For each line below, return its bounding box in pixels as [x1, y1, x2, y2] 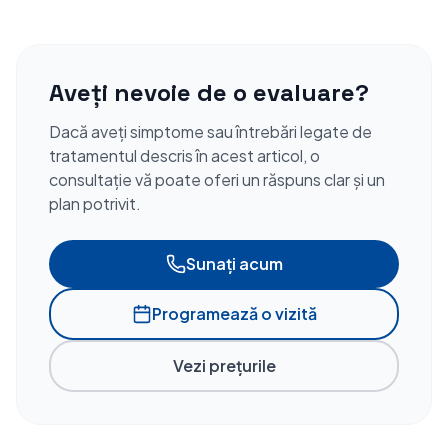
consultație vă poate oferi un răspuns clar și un [49, 169, 385, 190]
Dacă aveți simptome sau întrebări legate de [49, 121, 372, 142]
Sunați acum [185, 253, 283, 274]
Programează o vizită [151, 303, 317, 324]
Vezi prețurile [172, 355, 276, 376]
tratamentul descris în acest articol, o [49, 145, 320, 166]
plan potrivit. [49, 193, 141, 214]
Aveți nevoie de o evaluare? [49, 77, 369, 108]
